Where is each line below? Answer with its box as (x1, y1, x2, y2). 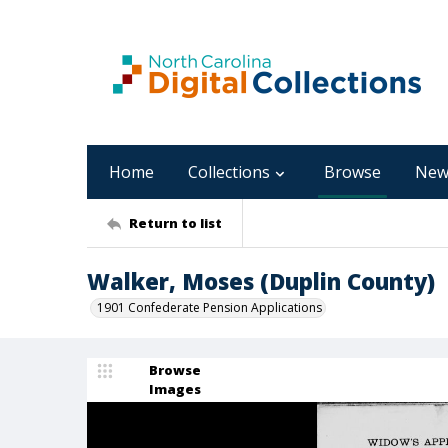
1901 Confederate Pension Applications (97, 299, 322, 316)
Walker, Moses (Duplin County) (87, 266, 435, 296)
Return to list (129, 213, 222, 232)
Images (149, 380, 201, 398)
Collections (188, 161, 270, 183)
